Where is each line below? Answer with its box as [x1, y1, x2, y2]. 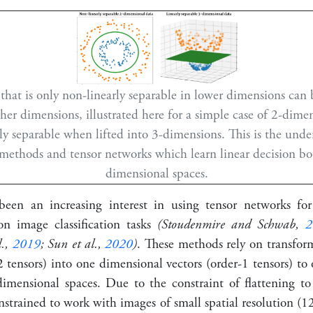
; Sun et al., [40, 235, 105, 254]
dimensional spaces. [105, 165, 208, 183]
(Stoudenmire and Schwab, [157, 216, 305, 234]
